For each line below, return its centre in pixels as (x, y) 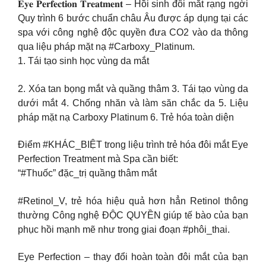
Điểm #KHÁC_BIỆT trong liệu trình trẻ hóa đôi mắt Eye (133, 145)
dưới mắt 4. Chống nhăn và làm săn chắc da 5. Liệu (133, 103)
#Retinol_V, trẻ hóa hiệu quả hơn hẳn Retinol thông (133, 201)
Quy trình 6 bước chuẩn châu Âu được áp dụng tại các (133, 18)
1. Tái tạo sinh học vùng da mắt (83, 61)
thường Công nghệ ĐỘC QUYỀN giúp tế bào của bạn (133, 215)
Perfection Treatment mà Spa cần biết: (98, 159)
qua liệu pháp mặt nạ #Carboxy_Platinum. (106, 47)
